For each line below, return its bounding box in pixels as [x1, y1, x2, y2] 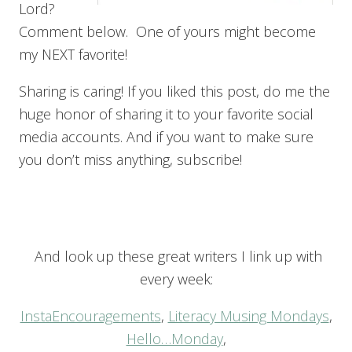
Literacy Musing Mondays [167, 306, 329, 325]
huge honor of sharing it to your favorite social [19, 104, 313, 123]
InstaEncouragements [20, 306, 161, 325]
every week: [139, 269, 213, 288]
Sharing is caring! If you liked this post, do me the [19, 81, 330, 101]
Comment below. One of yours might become [19, 21, 316, 41]
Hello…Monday [126, 328, 223, 348]
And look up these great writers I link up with [30, 246, 322, 266]
